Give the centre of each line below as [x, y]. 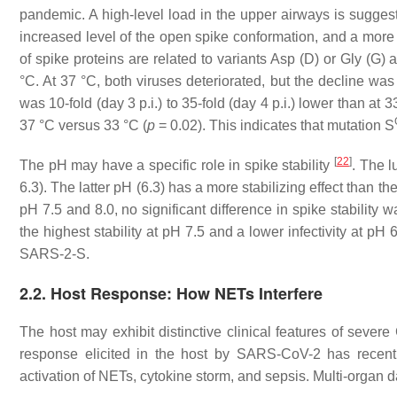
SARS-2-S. [54, 254]
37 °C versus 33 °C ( [83, 125]
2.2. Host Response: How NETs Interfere [171, 293]
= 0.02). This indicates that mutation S [276, 125]
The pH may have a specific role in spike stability [177, 165]
